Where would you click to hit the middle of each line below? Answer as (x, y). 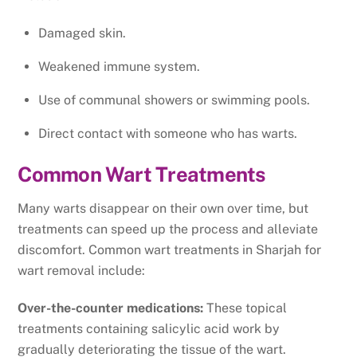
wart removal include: (82, 271)
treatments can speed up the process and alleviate (168, 229)
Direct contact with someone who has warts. (168, 133)
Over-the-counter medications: (111, 308)
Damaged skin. (82, 33)
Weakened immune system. (119, 66)
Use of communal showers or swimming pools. (174, 100)
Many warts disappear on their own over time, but (163, 209)
